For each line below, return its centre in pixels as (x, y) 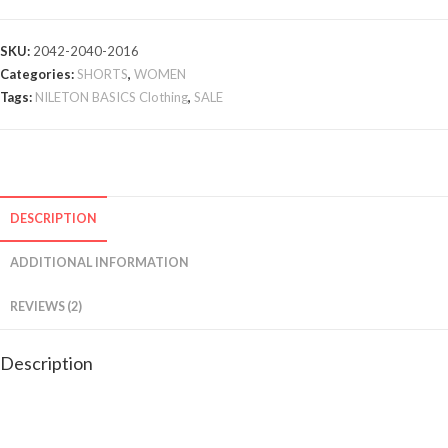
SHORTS (102, 73)
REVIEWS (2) (46, 306)
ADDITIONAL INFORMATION (99, 262)
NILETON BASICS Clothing (111, 96)
